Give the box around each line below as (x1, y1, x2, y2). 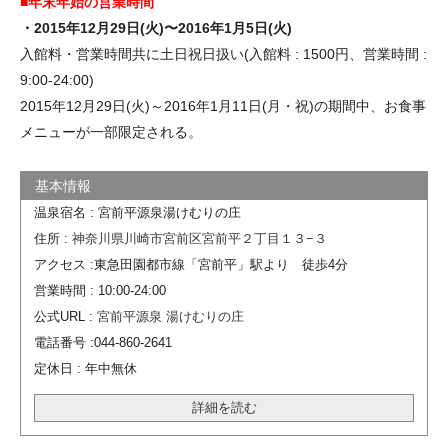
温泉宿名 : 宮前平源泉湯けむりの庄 (33, 205, 241, 220)
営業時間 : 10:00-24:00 (33, 283, 166, 298)
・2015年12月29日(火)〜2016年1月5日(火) (20, 19, 292, 36)
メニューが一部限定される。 (20, 123, 202, 140)
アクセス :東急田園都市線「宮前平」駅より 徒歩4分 (33, 257, 348, 272)
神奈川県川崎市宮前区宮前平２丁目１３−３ (71, 231, 327, 246)
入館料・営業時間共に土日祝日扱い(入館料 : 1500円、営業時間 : (20, 45, 427, 62)
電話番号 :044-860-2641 (33, 335, 172, 350)
